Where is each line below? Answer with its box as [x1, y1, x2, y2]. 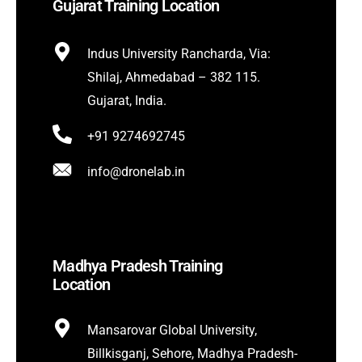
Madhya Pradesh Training [53, 256, 223, 276]
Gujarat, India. [87, 93, 166, 109]
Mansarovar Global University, [87, 322, 257, 339]
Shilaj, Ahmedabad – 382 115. [87, 69, 260, 86]
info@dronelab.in [87, 164, 185, 180]
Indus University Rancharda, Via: [87, 46, 271, 62]
